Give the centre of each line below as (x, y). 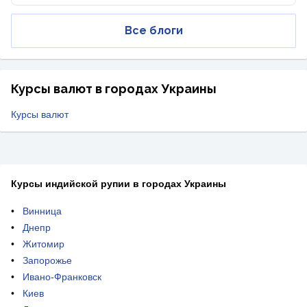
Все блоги (153, 30)
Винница (42, 211)
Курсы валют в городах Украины (114, 89)
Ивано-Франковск (62, 277)
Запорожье (47, 260)
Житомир (44, 244)
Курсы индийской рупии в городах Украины (119, 184)
